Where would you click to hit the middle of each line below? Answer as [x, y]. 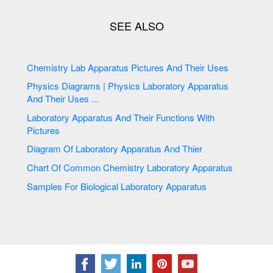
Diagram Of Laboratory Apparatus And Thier [183, 149]
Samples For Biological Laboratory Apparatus [165, 186]
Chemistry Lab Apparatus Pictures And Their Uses [208, 67]
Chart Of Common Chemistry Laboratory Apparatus [191, 167]
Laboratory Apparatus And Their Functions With [71, 117]
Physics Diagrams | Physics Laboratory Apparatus [85, 86]
